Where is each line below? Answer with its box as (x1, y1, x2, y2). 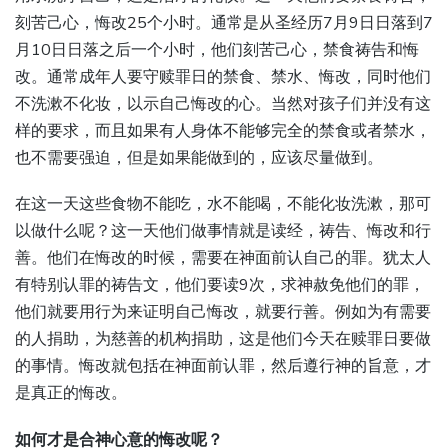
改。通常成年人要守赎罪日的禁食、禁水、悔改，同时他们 (15, 66, 431, 89)
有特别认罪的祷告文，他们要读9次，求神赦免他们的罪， (15, 274, 425, 297)
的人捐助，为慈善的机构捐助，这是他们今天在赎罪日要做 (15, 328, 431, 351)
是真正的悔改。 (15, 382, 127, 405)
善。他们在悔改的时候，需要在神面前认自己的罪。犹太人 (15, 247, 431, 270)
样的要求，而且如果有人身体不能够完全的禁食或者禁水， (15, 120, 431, 143)
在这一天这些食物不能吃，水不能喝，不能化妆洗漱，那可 (15, 193, 431, 216)
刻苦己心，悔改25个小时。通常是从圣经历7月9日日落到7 (15, 12, 433, 35)
